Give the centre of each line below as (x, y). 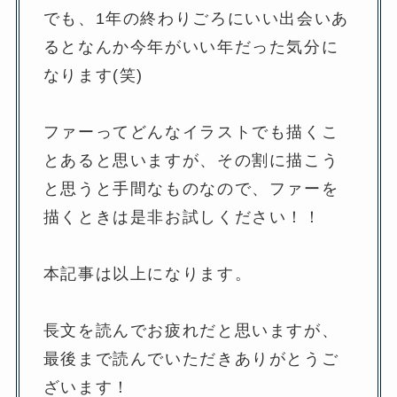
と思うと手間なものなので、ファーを (191, 188)
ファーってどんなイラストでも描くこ (191, 132)
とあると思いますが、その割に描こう (191, 160)
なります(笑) (93, 75)
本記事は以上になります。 (148, 273)
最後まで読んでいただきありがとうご (191, 358)
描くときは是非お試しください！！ (182, 217)
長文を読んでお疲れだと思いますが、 (191, 330)
